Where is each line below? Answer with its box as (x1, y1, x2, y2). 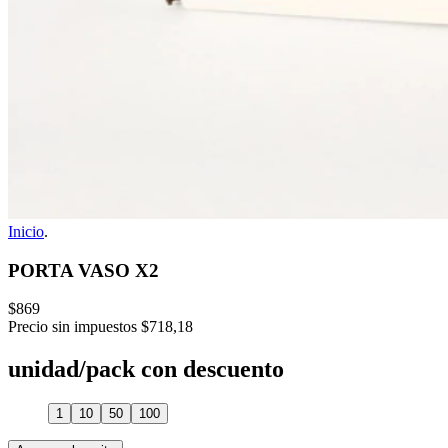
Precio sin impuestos (8, 318, 137, 336)
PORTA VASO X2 (8, 259, 159, 281)
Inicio (8, 223, 44, 240)
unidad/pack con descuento (8, 356, 284, 383)
